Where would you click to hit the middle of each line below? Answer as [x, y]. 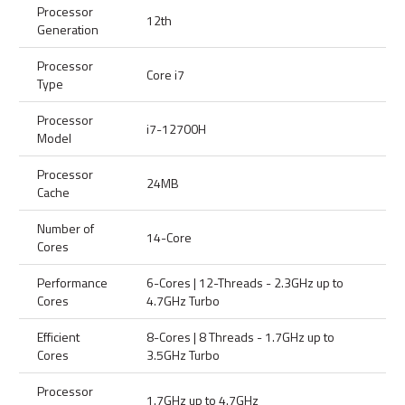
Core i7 [165, 75]
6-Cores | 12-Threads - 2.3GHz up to [245, 283]
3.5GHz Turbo [183, 355]
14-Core [169, 237]
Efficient [58, 337]
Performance [72, 283]
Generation [68, 29]
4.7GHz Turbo [183, 301]
